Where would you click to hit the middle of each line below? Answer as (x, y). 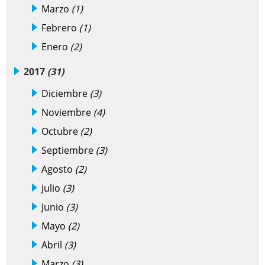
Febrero (60, 28)
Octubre (61, 132)
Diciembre (66, 94)
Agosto (58, 169)
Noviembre (67, 113)
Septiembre (69, 151)
